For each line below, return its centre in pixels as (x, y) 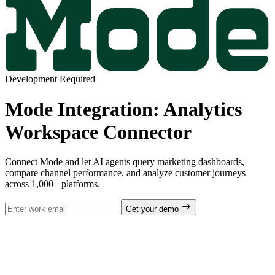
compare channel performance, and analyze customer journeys (125, 173)
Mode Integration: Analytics (123, 109)
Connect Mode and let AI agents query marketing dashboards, (125, 162)
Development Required (50, 79)
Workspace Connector (98, 132)
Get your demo (153, 209)
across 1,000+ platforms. (52, 184)
